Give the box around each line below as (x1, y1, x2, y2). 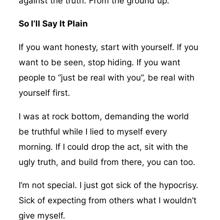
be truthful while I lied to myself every (18, 126, 167, 137)
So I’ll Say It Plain (18, 19, 88, 29)
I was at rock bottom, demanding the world (18, 111, 189, 121)
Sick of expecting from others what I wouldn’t (18, 195, 196, 206)
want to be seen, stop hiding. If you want (18, 57, 180, 68)
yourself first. (18, 88, 70, 98)
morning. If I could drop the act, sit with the (18, 141, 188, 152)
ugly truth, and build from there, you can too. (18, 157, 195, 167)
